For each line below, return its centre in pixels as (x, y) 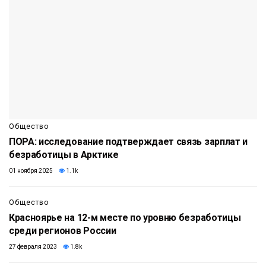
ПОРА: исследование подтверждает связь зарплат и (128, 142)
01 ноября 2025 (31, 171)
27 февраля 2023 (33, 247)
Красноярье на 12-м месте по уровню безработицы (125, 218)
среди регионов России (63, 231)
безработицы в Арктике (64, 155)
